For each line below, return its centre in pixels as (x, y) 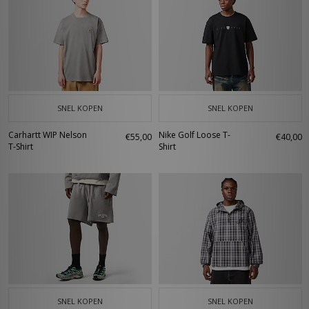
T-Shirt (21, 147)
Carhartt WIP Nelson (48, 135)
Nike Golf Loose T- (195, 135)
